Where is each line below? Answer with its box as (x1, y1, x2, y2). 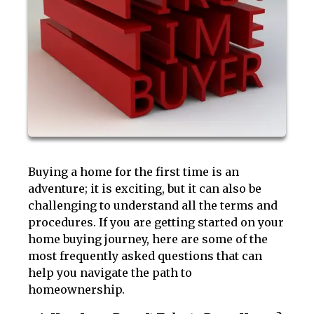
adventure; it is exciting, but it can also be (28, 182, 261, 196)
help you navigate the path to (28, 266, 192, 280)
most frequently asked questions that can (28, 249, 262, 264)
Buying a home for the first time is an (28, 165, 239, 179)
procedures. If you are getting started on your (28, 215, 284, 230)
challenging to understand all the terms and (28, 198, 278, 213)
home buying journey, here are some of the (28, 232, 268, 247)
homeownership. (28, 282, 125, 297)
